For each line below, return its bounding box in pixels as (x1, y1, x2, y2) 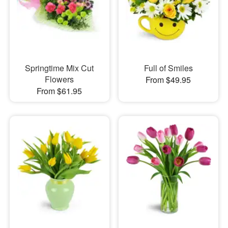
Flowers (45, 73, 74, 85)
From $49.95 (146, 74, 191, 86)
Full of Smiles (144, 62, 193, 74)
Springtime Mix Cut (25, 62, 94, 74)
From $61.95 (37, 85, 82, 97)
